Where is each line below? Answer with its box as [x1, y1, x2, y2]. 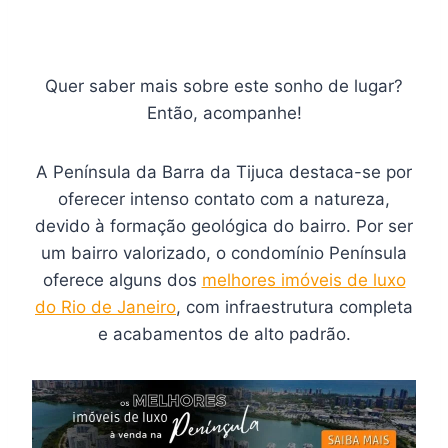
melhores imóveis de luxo [201, 270, 406, 290]
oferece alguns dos [42, 270, 202, 290]
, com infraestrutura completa [176, 297, 413, 317]
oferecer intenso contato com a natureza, [58, 189, 390, 209]
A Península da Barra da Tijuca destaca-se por [36, 162, 412, 182]
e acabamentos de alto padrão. [97, 324, 351, 344]
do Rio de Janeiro [35, 297, 176, 317]
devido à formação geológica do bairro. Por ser [35, 216, 413, 236]
